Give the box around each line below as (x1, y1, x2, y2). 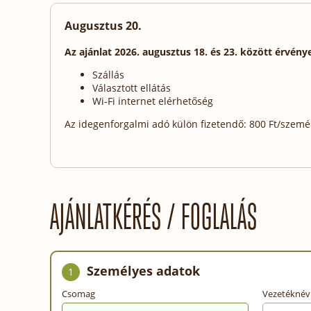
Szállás (92, 67, 124, 81)
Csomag (62, 287, 95, 300)
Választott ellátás (92, 81, 171, 94)
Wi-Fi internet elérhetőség (92, 94, 213, 108)
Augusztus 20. (65, 18, 142, 34)
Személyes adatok (87, 262, 200, 279)
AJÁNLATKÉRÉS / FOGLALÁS (50, 197, 258, 237)
